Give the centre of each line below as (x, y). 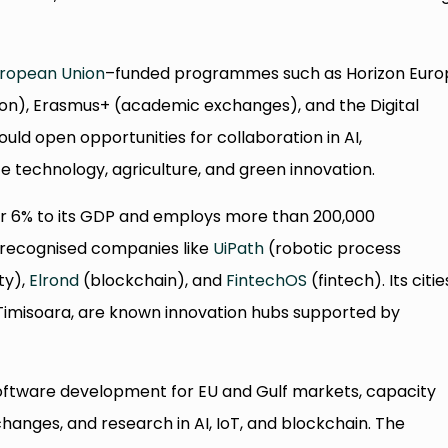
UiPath (239, 248)
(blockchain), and (153, 280)
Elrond (54, 280)
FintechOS (267, 280)
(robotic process (333, 248)
